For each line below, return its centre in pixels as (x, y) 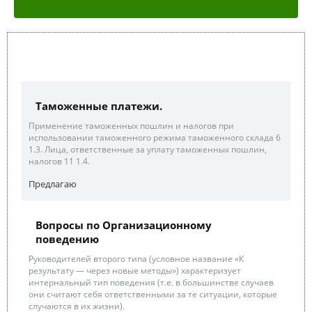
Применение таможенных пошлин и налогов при (131, 126)
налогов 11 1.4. (59, 161)
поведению (67, 239)
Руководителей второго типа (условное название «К (136, 259)
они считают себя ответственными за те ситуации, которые (153, 294)
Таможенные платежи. (99, 106)
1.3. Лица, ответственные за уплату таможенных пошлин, (148, 149)
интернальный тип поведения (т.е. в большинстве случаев (151, 282)
